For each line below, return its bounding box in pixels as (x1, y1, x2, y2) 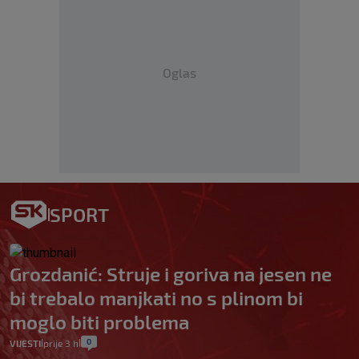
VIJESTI (10, 337, 41, 349)
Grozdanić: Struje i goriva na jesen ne (10, 262, 332, 286)
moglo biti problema (10, 310, 189, 334)
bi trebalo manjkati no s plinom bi (10, 286, 303, 310)
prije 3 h (43, 337, 79, 349)
